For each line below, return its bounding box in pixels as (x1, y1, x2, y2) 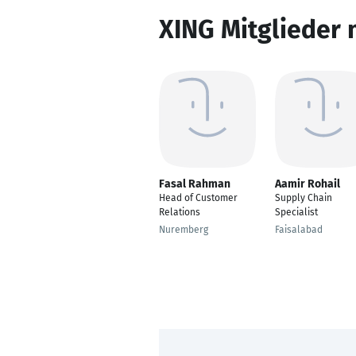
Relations (159, 207, 200, 218)
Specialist (275, 207, 318, 218)
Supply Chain (275, 192, 332, 203)
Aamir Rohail (275, 177, 340, 191)
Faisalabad (275, 224, 323, 235)
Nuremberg (159, 224, 208, 235)
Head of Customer (159, 192, 238, 203)
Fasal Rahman (159, 177, 230, 191)
